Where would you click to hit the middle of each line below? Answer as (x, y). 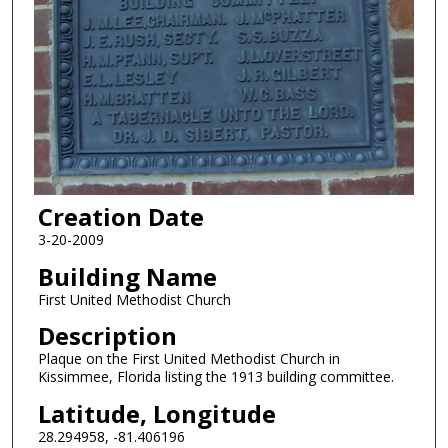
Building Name (127, 276)
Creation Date (120, 217)
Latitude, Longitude (156, 414)
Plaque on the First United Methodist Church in (188, 359)
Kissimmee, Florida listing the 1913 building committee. (215, 377)
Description (107, 336)
